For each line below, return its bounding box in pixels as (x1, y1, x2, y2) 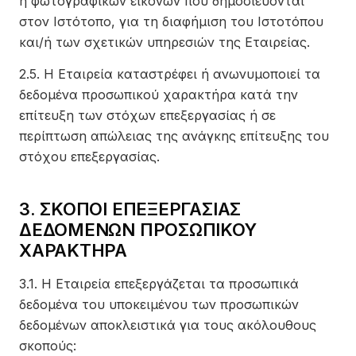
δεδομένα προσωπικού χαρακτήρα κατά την (19, 87, 298, 103)
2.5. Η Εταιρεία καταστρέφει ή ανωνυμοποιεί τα (19, 66, 320, 82)
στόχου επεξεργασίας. (19, 149, 160, 164)
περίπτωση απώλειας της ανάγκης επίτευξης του (19, 128, 329, 144)
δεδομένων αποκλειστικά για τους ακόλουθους (19, 317, 316, 333)
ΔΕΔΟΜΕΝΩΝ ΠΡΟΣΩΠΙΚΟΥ (19, 219, 257, 240)
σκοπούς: (19, 338, 76, 354)
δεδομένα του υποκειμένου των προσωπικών (19, 296, 299, 312)
